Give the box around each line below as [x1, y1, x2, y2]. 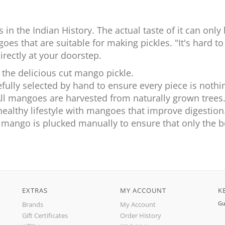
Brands [22, 200, 43, 209]
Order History [120, 211, 161, 220]
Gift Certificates [22, 211, 68, 220]
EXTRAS [22, 186, 48, 195]
